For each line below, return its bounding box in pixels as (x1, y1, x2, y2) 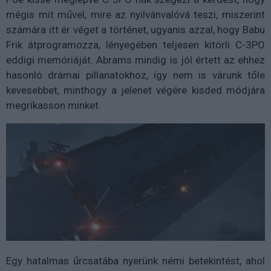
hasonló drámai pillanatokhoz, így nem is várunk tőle (6, 68, 265, 81)
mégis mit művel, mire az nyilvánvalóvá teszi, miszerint (6, 8, 265, 21)
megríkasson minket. (6, 99, 101, 111)
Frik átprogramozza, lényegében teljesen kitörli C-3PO (6, 38, 265, 51)
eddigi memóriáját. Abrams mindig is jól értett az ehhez (6, 53, 265, 66)
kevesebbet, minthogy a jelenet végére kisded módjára (6, 83, 265, 96)
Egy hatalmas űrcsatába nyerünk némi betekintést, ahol (6, 254, 265, 267)
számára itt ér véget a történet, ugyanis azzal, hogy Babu (6, 23, 265, 36)
